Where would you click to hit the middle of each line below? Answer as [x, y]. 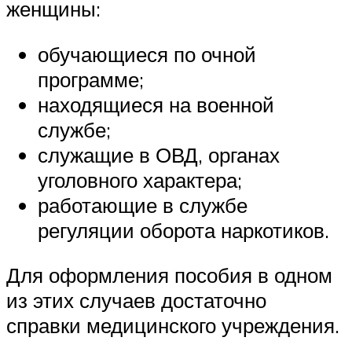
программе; [91, 79]
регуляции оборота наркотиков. [183, 230]
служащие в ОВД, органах [159, 154]
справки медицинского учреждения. [173, 326]
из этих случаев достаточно [136, 301]
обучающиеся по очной [147, 54]
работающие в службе [143, 205]
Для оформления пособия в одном [169, 275]
